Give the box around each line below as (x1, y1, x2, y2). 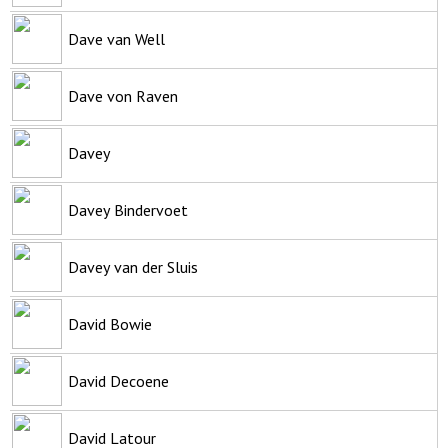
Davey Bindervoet (68, 199, 188, 220)
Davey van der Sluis (68, 256, 198, 277)
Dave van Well (68, 28, 165, 49)
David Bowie (68, 313, 152, 334)
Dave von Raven (68, 85, 178, 106)
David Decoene (68, 370, 169, 391)
